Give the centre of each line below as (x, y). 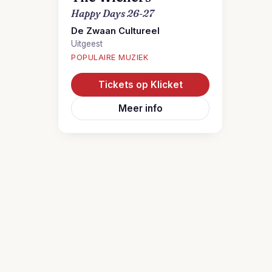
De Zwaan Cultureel (115, 31)
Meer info (140, 108)
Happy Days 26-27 (113, 13)
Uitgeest (87, 44)
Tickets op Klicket (140, 85)
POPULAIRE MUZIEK (110, 57)
